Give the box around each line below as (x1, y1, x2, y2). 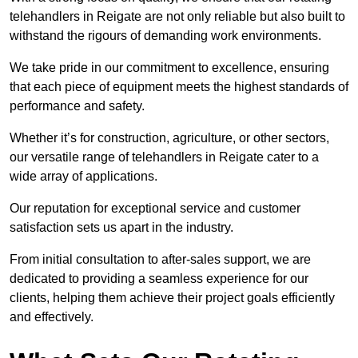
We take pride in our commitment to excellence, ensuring (10, 61, 329, 75)
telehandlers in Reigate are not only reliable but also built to (10, 10, 345, 24)
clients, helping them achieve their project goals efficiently (10, 291, 335, 305)
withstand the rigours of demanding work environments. (10, 29, 321, 43)
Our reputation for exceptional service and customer (10, 201, 300, 216)
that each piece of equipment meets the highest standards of (10, 80, 348, 94)
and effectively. (10, 310, 93, 324)
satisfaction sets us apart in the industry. (10, 221, 233, 235)
